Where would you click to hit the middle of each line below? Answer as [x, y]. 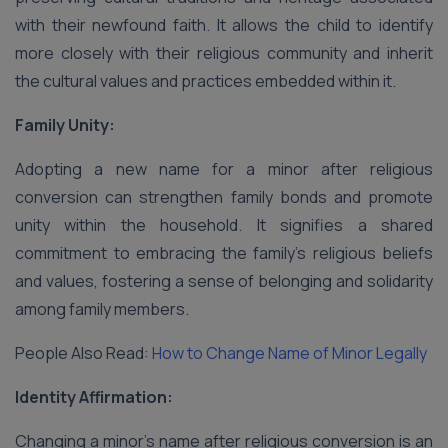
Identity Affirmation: [94, 397]
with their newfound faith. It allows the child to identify [224, 25]
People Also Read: [83, 353]
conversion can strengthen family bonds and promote [224, 197]
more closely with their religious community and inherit [224, 53]
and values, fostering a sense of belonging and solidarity [224, 281]
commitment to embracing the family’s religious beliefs [224, 253]
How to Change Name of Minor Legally [289, 353]
